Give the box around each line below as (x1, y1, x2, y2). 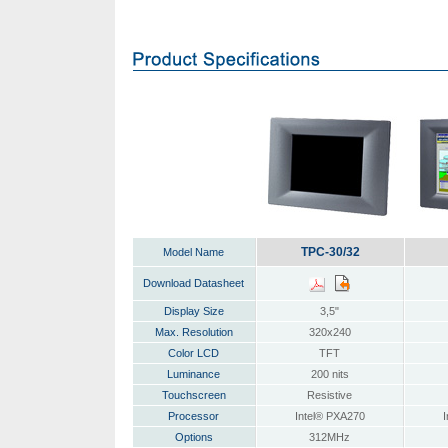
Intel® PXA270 (294, 410, 365, 422)
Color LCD (168, 347, 219, 359)
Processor (168, 410, 219, 422)
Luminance (167, 368, 220, 380)
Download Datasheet (143, 277, 244, 289)
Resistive (307, 389, 352, 401)
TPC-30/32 (300, 245, 360, 259)
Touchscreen (161, 389, 226, 401)
